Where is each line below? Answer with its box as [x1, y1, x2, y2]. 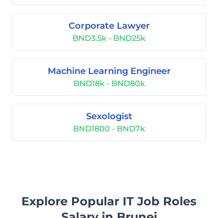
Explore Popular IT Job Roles [21, 194, 197, 208]
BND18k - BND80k [73, 79, 145, 88]
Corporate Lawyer [68, 20, 150, 31]
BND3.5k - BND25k [73, 34, 145, 43]
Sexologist [86, 111, 132, 122]
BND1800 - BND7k [73, 124, 145, 133]
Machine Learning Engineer [47, 66, 171, 76]
